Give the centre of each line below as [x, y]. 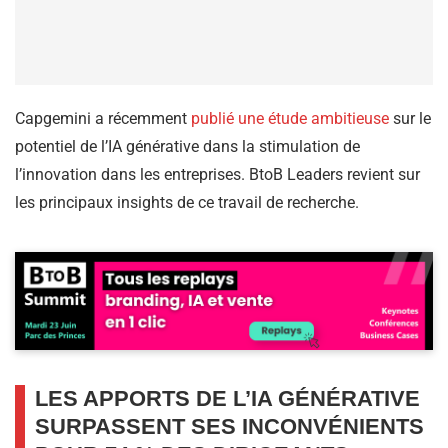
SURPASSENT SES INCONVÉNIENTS [229, 427]
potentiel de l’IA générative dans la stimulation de [187, 147]
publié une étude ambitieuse [290, 119]
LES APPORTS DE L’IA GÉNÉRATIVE [227, 399]
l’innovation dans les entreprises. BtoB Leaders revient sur [217, 175]
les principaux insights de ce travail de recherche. [187, 203]
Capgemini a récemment [103, 119]
